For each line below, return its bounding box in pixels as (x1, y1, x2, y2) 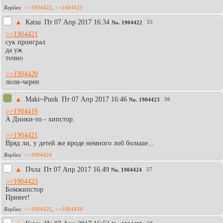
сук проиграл (5, 38, 45, 46)
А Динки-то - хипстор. (5, 115, 75, 123)
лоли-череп (5, 78, 39, 86)
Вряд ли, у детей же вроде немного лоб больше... (5, 139, 154, 147)
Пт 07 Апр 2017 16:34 (44, 18, 110, 26)
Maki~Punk (25, 95, 60, 103)
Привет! (5, 193, 30, 201)
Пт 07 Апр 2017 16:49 (44, 165, 109, 173)
